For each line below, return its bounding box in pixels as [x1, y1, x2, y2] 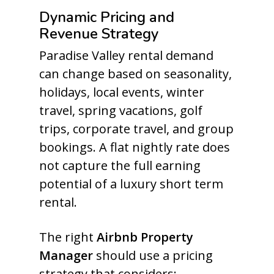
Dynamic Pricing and [39, 7, 174, 27]
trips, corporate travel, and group [39, 120, 234, 137]
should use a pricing [93, 247, 213, 264]
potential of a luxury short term [39, 176, 223, 192]
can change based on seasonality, [39, 65, 232, 82]
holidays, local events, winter [39, 84, 204, 100]
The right [39, 229, 97, 245]
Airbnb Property [97, 229, 193, 245]
